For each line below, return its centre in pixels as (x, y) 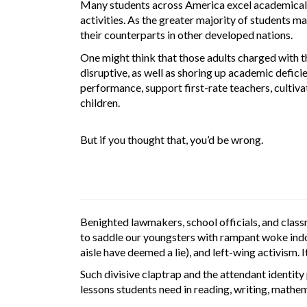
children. (100, 102)
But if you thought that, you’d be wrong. (172, 139)
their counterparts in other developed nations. (186, 35)
